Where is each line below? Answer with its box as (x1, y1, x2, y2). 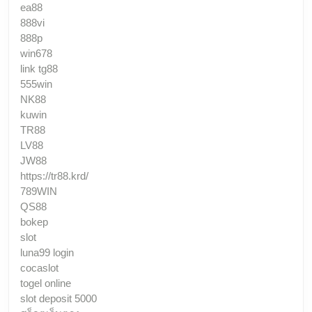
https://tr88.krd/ (20, 169, 88, 182)
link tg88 (20, 62, 58, 75)
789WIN (20, 185, 57, 197)
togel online (20, 276, 71, 289)
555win (20, 77, 52, 90)
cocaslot (20, 261, 58, 274)
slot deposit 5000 (20, 292, 97, 304)
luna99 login (20, 246, 74, 258)
